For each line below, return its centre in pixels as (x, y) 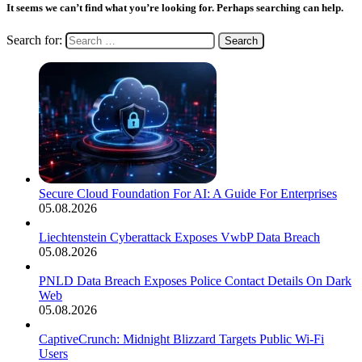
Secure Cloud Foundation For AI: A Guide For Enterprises (188, 193)
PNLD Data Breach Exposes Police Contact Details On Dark (195, 280)
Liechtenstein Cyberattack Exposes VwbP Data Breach (179, 237)
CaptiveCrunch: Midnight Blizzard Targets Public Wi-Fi (181, 339)
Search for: (34, 40)
